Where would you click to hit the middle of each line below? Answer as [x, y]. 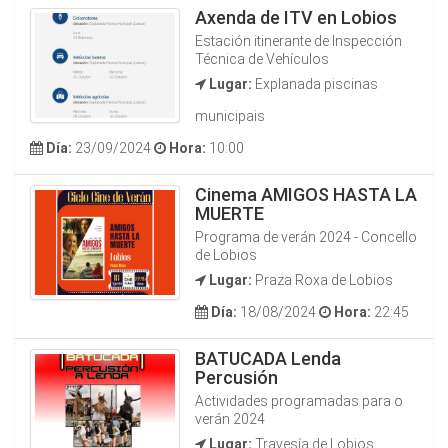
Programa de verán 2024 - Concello [306, 237]
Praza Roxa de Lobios [322, 280]
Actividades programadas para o [299, 401]
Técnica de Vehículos [262, 59]
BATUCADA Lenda [268, 358]
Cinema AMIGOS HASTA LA [306, 194]
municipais [230, 116]
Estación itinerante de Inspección [298, 41]
